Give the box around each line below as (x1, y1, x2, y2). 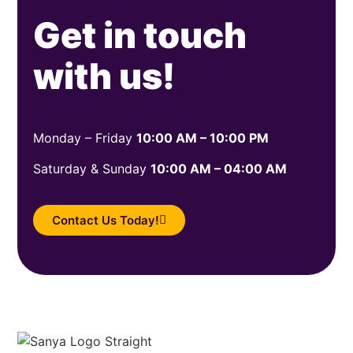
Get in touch (33, 13, 247, 58)
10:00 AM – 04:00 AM (150, 160, 288, 176)
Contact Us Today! (52, 213, 160, 229)
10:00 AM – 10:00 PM (136, 130, 269, 147)
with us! (33, 54, 176, 98)
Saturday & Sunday (33, 160, 151, 176)
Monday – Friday (33, 130, 137, 147)
